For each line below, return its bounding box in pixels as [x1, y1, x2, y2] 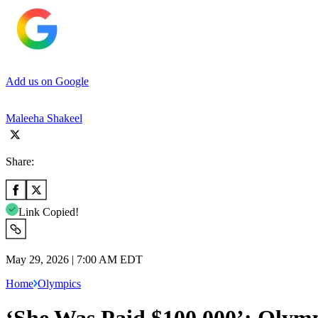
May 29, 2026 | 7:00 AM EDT [6, 253, 143, 265]
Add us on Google [6, 75, 89, 87]
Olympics [38, 277, 81, 290]
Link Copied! [18, 205, 79, 218]
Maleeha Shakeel [6, 111, 82, 124]
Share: [6, 155, 34, 168]
